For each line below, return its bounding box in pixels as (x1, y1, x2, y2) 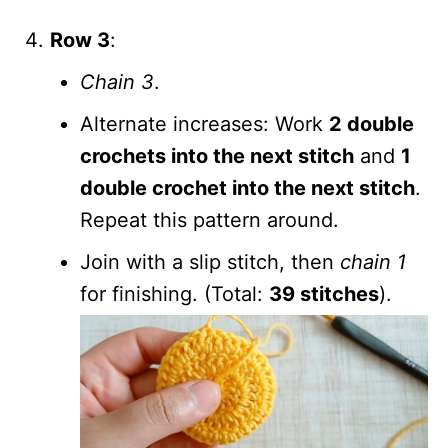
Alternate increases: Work (80, 111, 329, 136)
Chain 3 (80, 69, 154, 94)
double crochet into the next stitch (80, 175, 415, 200)
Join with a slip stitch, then (80, 249, 340, 274)
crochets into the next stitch (80, 143, 354, 168)
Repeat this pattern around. (80, 207, 339, 232)
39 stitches (269, 281, 379, 306)
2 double (329, 111, 414, 136)
